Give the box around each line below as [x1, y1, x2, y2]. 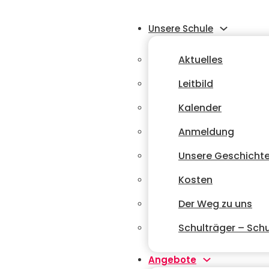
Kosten [178, 173, 213, 187]
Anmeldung [178, 125, 234, 139]
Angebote [148, 253, 196, 266]
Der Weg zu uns [178, 197, 252, 211]
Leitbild [178, 77, 213, 91]
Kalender [178, 101, 222, 115]
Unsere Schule [148, 22, 213, 35]
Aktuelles [178, 53, 223, 67]
